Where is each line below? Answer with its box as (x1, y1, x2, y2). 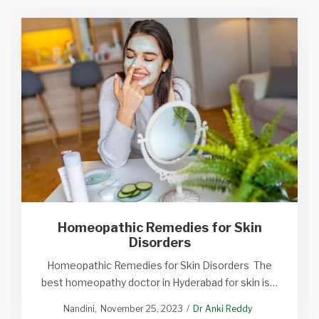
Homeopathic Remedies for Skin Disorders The (47, 259, 272, 272)
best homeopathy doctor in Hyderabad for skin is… (41, 276, 278, 289)
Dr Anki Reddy (193, 303, 252, 315)
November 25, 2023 (100, 303, 183, 315)
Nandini (63, 303, 95, 315)
